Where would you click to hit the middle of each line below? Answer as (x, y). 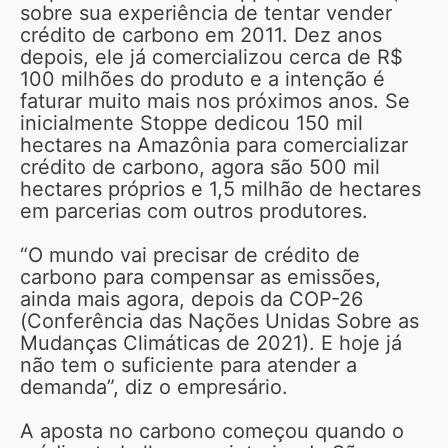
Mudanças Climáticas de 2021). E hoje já (211, 342)
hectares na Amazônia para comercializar (214, 144)
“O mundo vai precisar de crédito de (190, 254)
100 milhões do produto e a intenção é (202, 78)
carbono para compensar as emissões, (200, 276)
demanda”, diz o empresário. (154, 386)
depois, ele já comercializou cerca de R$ (211, 56)
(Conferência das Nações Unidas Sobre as (219, 320)
